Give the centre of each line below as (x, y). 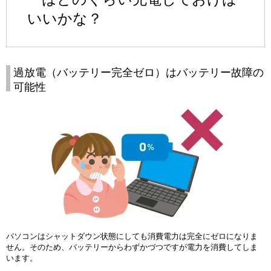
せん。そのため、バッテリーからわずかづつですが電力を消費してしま (132, 247)
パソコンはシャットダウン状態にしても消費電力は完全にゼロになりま (132, 237)
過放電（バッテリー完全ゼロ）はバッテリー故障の (139, 73)
